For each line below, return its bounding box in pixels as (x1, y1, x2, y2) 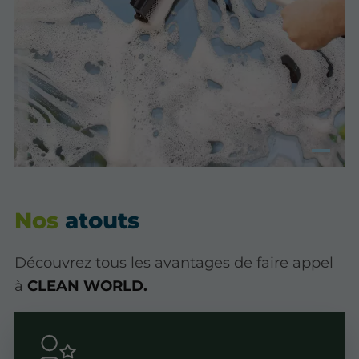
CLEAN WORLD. (27, 276, 148, 296)
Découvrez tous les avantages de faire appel (14, 253, 334, 272)
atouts (65, 207, 140, 235)
